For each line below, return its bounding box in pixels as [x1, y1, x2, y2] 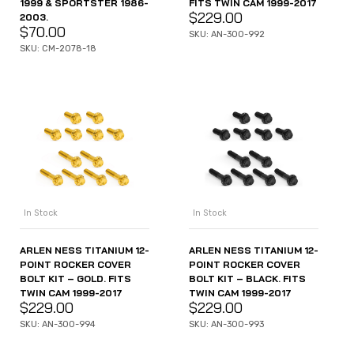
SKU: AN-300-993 [189, 319, 264, 330]
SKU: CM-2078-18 [20, 43, 96, 54]
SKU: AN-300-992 [189, 28, 265, 40]
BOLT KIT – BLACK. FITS [189, 273, 306, 285]
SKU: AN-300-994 [20, 319, 96, 330]
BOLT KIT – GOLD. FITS [20, 273, 131, 285]
